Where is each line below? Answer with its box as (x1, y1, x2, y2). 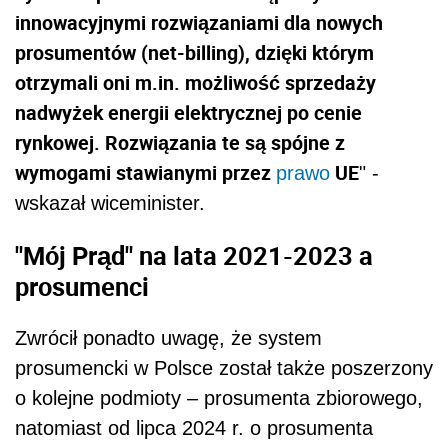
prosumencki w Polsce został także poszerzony (15, 357, 433, 380)
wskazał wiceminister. (15, 191, 205, 214)
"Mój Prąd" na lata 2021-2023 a (15, 237, 373, 272)
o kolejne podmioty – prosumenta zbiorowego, (15, 387, 423, 410)
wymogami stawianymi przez (15, 158, 276, 186)
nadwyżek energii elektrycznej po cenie (15, 98, 362, 126)
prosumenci (15, 268, 149, 303)
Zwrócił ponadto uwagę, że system (15, 327, 322, 350)
